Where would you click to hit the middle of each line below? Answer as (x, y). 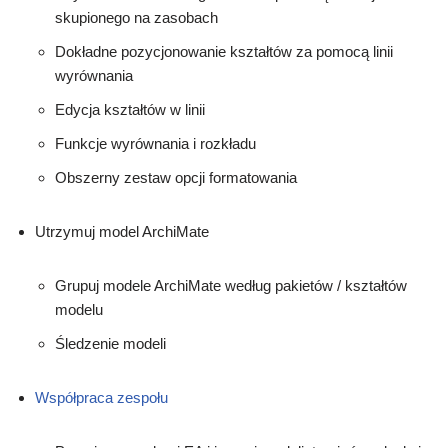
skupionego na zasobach (136, 18)
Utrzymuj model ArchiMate (122, 232)
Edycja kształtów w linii (130, 110)
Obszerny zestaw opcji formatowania (176, 178)
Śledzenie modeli (110, 344)
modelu (79, 310)
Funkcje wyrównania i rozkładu (155, 144)
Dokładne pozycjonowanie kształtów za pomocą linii (224, 52)
